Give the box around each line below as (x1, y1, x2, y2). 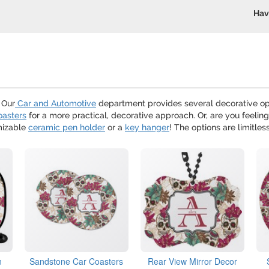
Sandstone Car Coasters (29, 255, 124, 268)
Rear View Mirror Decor (148, 255, 238, 268)
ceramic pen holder (28, 122, 105, 132)
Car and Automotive (15, 98, 96, 108)
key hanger (125, 122, 169, 132)
